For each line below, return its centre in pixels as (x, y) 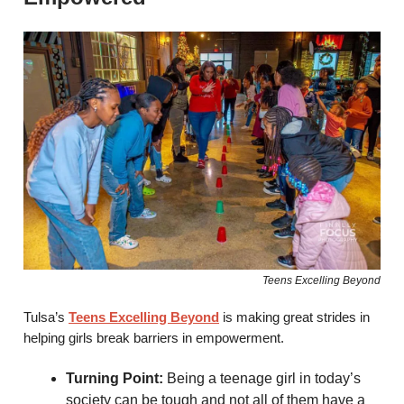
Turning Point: (115, 379)
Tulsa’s (46, 317)
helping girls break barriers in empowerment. (154, 338)
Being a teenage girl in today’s (262, 379)
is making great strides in (294, 317)
